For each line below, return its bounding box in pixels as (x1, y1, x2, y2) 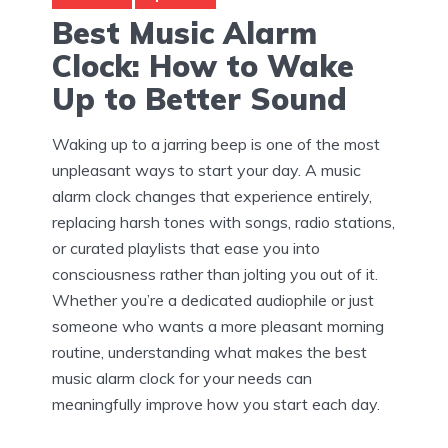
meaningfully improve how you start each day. (52, 393, 380, 414)
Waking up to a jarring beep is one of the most (52, 133, 380, 154)
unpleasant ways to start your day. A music (52, 159, 361, 180)
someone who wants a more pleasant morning (52, 315, 384, 336)
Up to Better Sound (52, 79, 347, 118)
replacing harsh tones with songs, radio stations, (52, 211, 395, 232)
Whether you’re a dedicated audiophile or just (52, 289, 374, 310)
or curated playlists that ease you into (52, 237, 320, 258)
